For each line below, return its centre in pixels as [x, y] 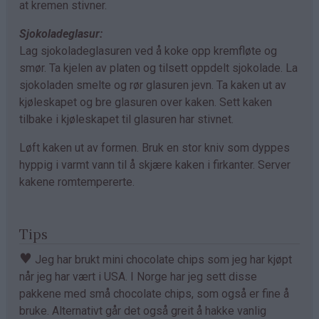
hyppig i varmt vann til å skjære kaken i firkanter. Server [155, 164]
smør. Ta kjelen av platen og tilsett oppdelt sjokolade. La [158, 68]
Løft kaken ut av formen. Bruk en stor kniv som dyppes [155, 147]
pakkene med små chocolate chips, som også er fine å [154, 293]
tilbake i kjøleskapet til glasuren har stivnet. [126, 119]
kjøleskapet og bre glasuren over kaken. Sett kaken [146, 102]
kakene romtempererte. [77, 182]
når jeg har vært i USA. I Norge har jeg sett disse [138, 276]
